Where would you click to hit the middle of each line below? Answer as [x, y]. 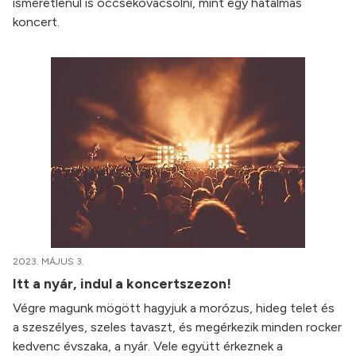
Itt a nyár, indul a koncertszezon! [124, 284]
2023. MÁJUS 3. [48, 262]
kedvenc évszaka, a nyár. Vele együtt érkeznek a [148, 346]
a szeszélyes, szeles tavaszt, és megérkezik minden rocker [177, 327]
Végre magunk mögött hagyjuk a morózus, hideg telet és [174, 308]
